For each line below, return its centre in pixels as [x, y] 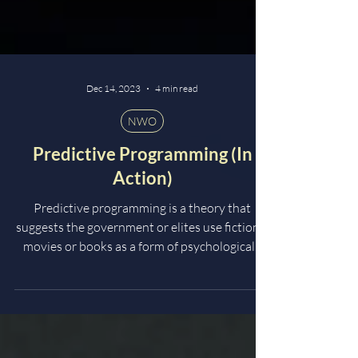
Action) [142, 242]
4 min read [177, 152]
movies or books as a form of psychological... [142, 310]
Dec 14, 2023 [114, 152]
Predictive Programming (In [142, 218]
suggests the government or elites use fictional [142, 291]
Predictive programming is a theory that [101, 272]
